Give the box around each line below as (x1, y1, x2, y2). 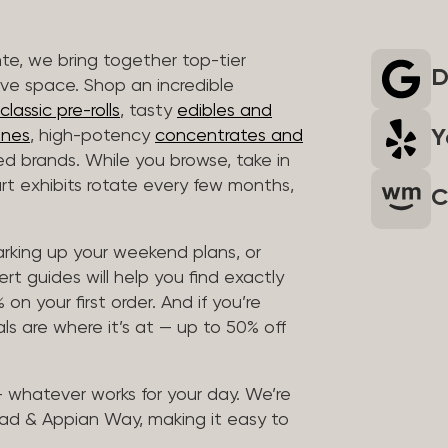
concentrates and (155, 126, 303, 145)
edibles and (177, 101, 272, 120)
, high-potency (30, 126, 155, 145)
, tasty (120, 101, 177, 120)
